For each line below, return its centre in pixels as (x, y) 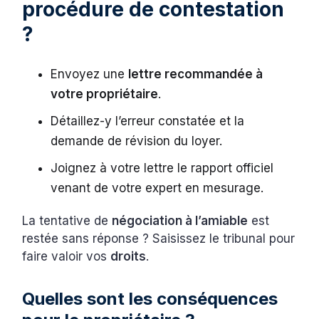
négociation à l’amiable (180, 221)
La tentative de (67, 221)
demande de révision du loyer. (138, 141)
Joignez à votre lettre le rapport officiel (162, 168)
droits (129, 257)
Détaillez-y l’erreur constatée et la (148, 121)
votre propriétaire (105, 94)
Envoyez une (90, 74)
